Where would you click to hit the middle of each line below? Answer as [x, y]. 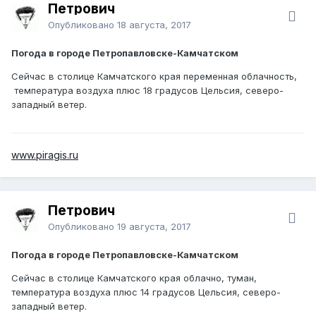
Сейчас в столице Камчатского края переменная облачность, [154, 76]
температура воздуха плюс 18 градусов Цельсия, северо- [147, 90]
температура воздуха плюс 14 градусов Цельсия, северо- [146, 292]
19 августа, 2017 [154, 226]
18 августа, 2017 [154, 24]
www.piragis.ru [45, 154]
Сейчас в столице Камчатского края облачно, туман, [134, 278]
